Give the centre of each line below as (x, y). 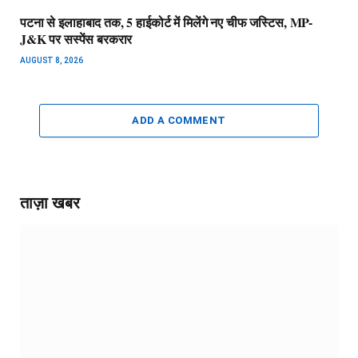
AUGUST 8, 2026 (52, 61)
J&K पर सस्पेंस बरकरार (76, 39)
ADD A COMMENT (179, 121)
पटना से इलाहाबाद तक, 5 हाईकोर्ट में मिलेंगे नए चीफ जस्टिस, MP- (167, 22)
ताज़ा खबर (50, 203)
